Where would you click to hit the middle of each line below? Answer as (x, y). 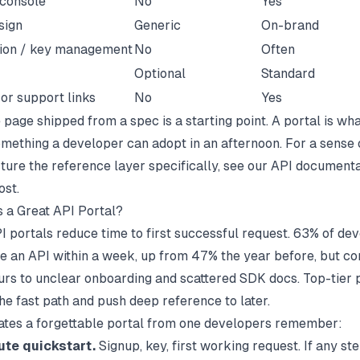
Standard (288, 73)
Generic (157, 25)
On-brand (290, 25)
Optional (160, 73)
